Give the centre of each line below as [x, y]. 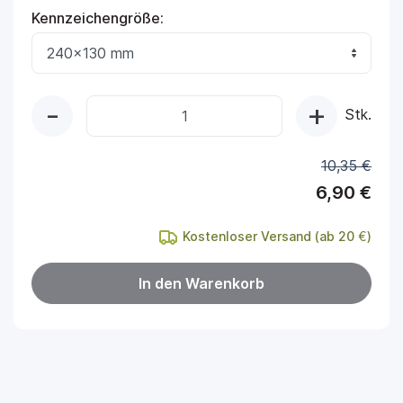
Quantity [114, 105]
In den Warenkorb [201, 283]
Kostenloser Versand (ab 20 [269, 236]
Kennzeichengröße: [98, 18]
